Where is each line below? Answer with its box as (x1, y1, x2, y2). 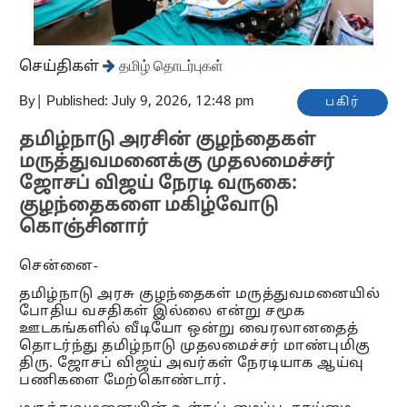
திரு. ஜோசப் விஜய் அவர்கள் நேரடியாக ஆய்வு (19, 354, 364, 372)
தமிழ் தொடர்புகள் (115, 57, 224, 73)
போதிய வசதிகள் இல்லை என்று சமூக (19, 303, 305, 321)
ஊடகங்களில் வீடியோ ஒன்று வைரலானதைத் (19, 320, 359, 338)
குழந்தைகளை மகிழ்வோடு (19, 194, 279, 217)
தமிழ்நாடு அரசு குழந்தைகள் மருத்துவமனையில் (19, 285, 381, 303)
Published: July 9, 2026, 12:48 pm (46, 93, 255, 111)
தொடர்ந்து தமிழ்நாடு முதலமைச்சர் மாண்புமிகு (19, 337, 371, 355)
